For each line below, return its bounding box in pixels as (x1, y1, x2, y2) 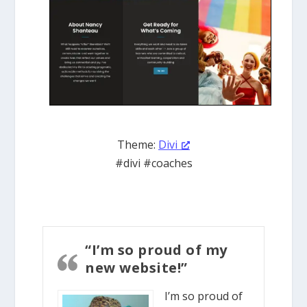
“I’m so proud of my (85, 240, 228, 259)
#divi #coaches (114, 155, 193, 171)
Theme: (117, 136, 158, 152)
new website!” (85, 258, 188, 277)
